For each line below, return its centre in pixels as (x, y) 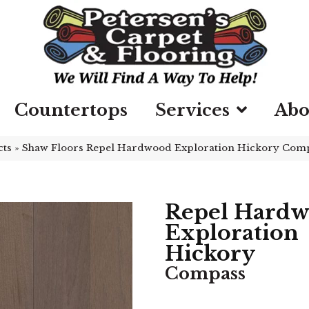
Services (192, 110)
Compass (205, 273)
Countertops (71, 110)
